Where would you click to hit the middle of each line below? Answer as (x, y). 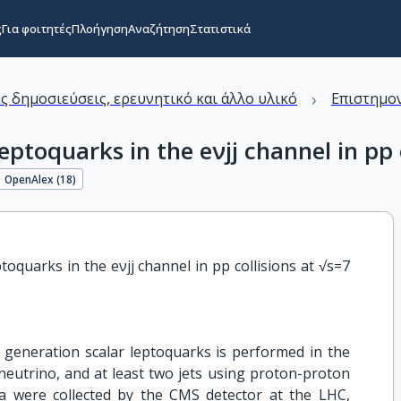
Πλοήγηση (99, 29)
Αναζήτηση (158, 29)
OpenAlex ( (33, 179)
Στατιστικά (220, 29)
